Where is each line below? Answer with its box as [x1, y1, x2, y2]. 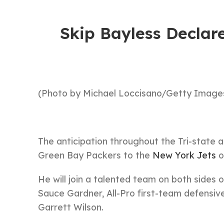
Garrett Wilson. [38, 201, 103, 212]
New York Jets [152, 149, 216, 160]
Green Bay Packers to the [38, 149, 152, 160]
